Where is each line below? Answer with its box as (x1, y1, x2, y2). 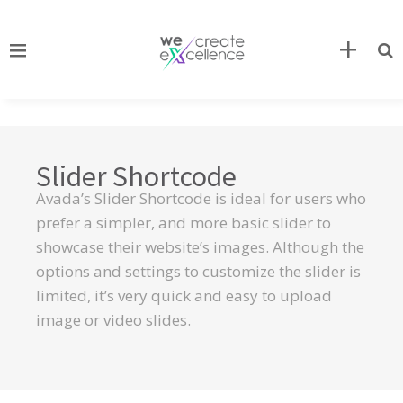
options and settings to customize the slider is (36, 261, 361, 282)
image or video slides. (36, 309, 191, 330)
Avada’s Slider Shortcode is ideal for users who (36, 188, 366, 209)
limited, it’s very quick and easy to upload (36, 285, 332, 306)
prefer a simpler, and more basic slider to (36, 212, 331, 233)
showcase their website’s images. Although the (36, 237, 364, 257)
